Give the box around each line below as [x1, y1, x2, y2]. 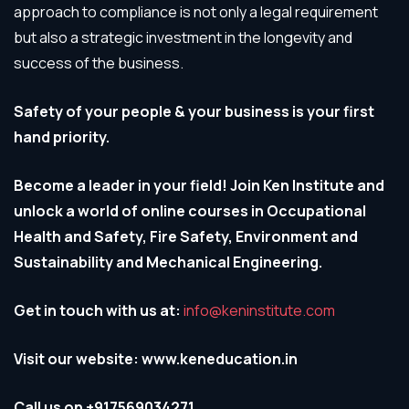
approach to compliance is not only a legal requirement [14, 2, 378, 22]
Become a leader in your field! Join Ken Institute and [14, 175, 384, 195]
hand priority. [14, 127, 112, 147]
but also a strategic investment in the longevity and [14, 27, 352, 47]
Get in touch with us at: [14, 300, 184, 320]
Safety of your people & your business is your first [14, 101, 374, 121]
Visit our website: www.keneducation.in [14, 349, 300, 369]
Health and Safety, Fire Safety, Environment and [14, 226, 358, 246]
